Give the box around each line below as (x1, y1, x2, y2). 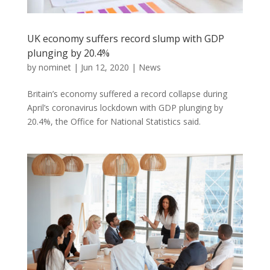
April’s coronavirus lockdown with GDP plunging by (27, 102, 223, 114)
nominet (38, 61, 71, 74)
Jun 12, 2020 (80, 61, 129, 74)
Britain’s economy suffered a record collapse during (27, 88, 227, 100)
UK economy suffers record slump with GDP (27, 32, 224, 46)
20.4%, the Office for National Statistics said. (27, 116, 201, 128)
